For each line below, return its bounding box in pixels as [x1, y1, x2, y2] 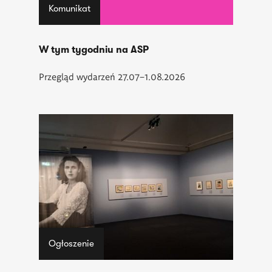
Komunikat [48, 2, 90, 14]
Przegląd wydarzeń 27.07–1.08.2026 [39, 70, 185, 82]
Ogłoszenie [48, 237, 94, 249]
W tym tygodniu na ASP [39, 44, 149, 55]
